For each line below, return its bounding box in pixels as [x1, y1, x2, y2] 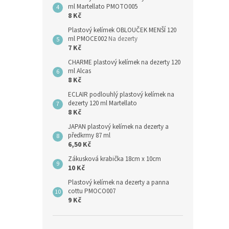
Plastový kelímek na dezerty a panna [68, 178, 169, 187]
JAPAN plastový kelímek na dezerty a [68, 122, 169, 131]
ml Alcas [68, 66, 91, 76]
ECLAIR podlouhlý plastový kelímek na [68, 90, 174, 99]
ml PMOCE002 [68, 34, 108, 43]
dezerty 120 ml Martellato [68, 99, 137, 108]
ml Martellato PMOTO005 [68, 2, 138, 11]
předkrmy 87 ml [68, 131, 110, 140]
